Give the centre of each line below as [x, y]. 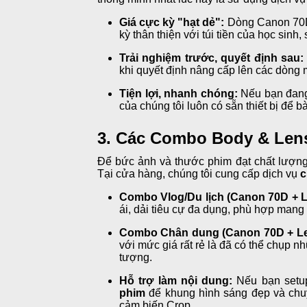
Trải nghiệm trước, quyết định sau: [212, 58]
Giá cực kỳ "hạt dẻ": [172, 22]
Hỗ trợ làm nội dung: [176, 280]
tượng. [136, 257]
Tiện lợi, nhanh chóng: [179, 93]
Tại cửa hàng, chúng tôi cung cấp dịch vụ [199, 173]
